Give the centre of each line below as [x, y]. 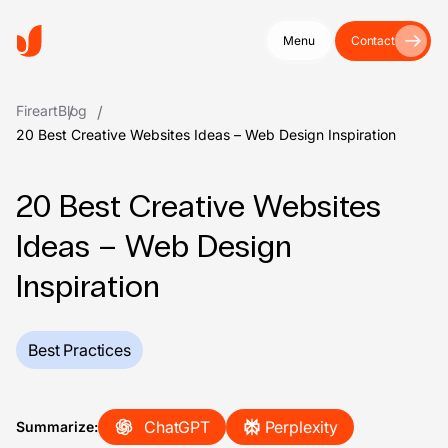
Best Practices [79, 350]
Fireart [37, 110]
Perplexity [301, 427]
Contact [372, 40]
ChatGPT [177, 427]
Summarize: [57, 426]
